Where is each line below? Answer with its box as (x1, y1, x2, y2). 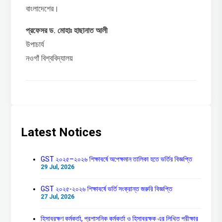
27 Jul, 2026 (41, 193, 75, 200)
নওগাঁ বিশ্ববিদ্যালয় (26, 53, 73, 63)
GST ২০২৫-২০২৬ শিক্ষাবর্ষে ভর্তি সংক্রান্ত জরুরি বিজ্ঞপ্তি (41, 184, 173, 193)
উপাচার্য (26, 39, 45, 49)
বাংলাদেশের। (26, 3, 59, 13)
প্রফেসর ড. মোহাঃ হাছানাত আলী (26, 25, 108, 35)
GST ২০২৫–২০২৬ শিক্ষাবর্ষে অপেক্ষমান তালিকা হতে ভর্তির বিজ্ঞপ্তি (41, 155, 193, 163)
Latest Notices (21, 125, 102, 139)
